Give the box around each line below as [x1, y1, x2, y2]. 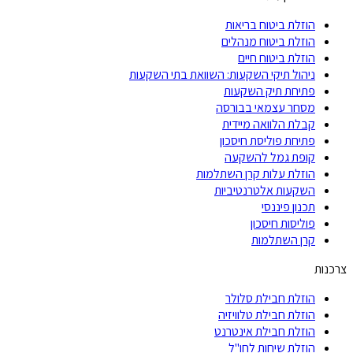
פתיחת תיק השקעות [224, 83, 315, 99]
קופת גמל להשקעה [225, 149, 315, 165]
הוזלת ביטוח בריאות [225, 17, 315, 33]
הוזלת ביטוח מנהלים [221, 33, 315, 50]
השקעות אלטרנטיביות [214, 182, 315, 199]
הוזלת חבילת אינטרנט [214, 323, 315, 340]
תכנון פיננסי [262, 199, 315, 215]
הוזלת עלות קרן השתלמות [196, 165, 315, 182]
